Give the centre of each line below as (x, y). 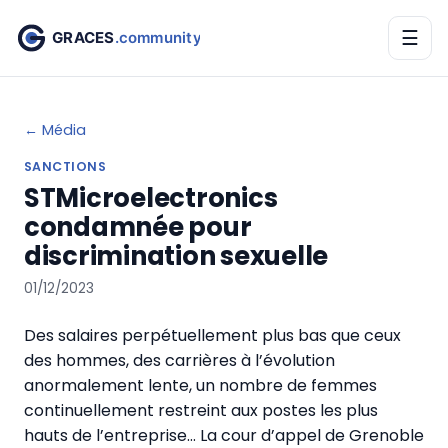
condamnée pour (138, 227)
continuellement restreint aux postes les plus (201, 410)
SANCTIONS (65, 166)
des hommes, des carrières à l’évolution (179, 360)
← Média (55, 130)
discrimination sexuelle (176, 256)
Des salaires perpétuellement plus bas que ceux (212, 335)
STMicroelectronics (151, 198)
